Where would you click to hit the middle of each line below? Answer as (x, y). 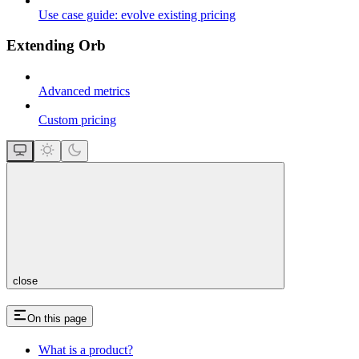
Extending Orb (56, 46)
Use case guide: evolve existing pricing (137, 14)
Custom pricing (77, 120)
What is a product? (86, 349)
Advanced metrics (84, 91)
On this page (57, 318)
